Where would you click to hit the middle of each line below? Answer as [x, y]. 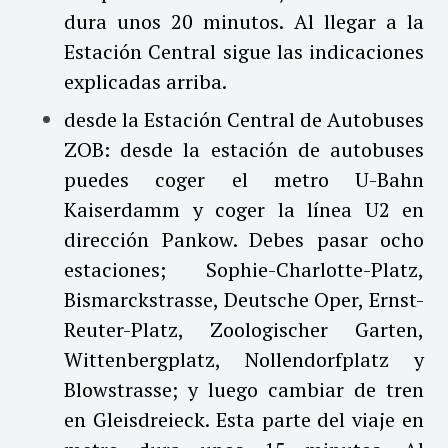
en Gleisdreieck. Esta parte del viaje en [244, 419]
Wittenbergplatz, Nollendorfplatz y [244, 359]
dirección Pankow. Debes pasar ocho [244, 239]
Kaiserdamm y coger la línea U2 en [244, 209]
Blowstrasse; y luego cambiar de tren [244, 389]
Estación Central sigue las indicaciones [244, 51]
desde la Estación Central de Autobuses [244, 119]
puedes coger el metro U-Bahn [244, 179]
